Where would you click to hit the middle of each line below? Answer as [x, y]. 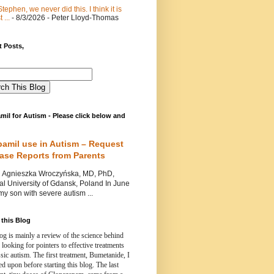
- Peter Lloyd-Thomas [82, 17]
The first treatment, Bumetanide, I [81, 255]
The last [107, 265]
